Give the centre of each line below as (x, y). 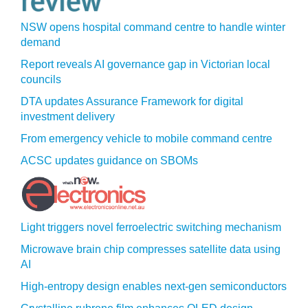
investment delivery (68, 117)
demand (41, 42)
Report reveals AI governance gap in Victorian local (145, 64)
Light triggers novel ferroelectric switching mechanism (151, 227)
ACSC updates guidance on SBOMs (109, 161)
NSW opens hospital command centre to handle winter (153, 27)
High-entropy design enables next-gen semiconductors (154, 286)
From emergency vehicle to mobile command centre (146, 139)
